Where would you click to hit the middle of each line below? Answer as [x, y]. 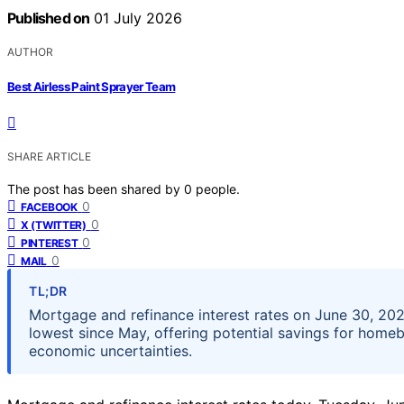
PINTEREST [50, 243]
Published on [49, 18]
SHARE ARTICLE [49, 156]
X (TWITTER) [54, 225]
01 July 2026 [136, 18]
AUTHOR [30, 52]
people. [218, 188]
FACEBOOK [49, 207]
